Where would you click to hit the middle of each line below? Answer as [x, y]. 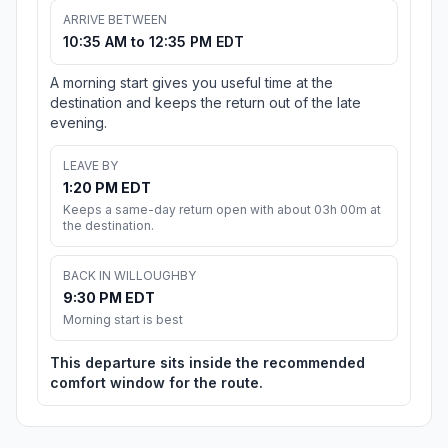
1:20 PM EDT [107, 188]
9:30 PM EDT [109, 298]
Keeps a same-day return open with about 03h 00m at [222, 210]
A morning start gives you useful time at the [191, 83]
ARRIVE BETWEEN [115, 20]
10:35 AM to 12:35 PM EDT [153, 42]
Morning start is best [123, 320]
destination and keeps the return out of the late [205, 103]
